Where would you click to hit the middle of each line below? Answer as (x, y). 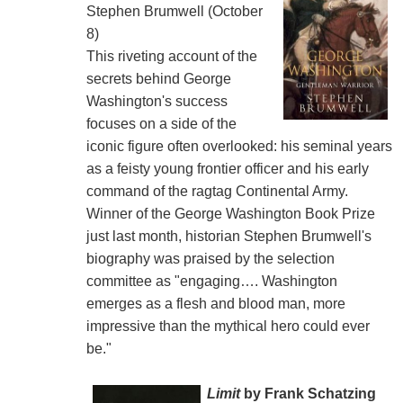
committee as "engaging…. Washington (211, 281)
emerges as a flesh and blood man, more (215, 303)
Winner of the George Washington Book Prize (230, 213)
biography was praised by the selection (210, 258)
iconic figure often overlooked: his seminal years (239, 146)
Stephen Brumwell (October (174, 11)
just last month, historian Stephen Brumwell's (228, 236)
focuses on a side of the (161, 123)
